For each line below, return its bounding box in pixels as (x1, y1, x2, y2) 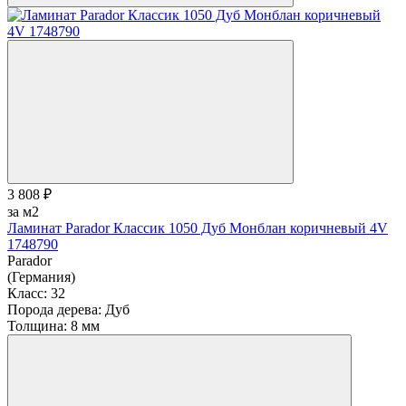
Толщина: (7, 317, 67, 333)
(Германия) (7, 268, 75, 285)
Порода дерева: (7, 301, 101, 317)
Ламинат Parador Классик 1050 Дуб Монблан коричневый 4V (7, 219, 388, 236)
